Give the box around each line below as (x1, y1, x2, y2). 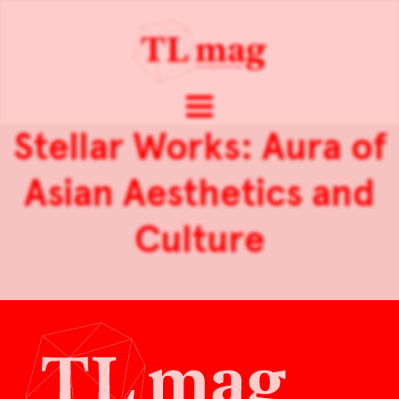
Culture (134, 216, 265, 264)
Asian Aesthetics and (24, 170, 375, 217)
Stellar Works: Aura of (12, 124, 387, 171)
